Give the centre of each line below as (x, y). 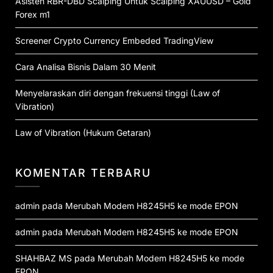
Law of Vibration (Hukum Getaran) (83, 133)
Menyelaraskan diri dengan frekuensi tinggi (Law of (118, 93)
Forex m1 (33, 14)
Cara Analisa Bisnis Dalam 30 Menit (86, 67)
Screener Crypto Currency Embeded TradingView (114, 41)
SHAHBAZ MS (44, 258)
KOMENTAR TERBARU (83, 173)
